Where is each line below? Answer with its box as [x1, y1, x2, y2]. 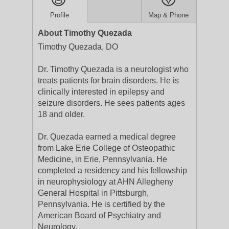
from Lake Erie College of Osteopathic [38, 144, 175, 152]
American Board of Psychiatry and [38, 211, 161, 220]
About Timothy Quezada [38, 29, 132, 37]
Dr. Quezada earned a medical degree [38, 132, 176, 141]
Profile [50, 11, 70, 19]
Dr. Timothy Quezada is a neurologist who [38, 65, 189, 74]
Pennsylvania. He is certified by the [38, 200, 165, 209]
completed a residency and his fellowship [38, 166, 187, 175]
